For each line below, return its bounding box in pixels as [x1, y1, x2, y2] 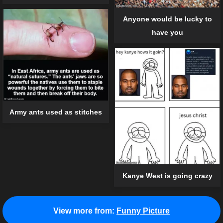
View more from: [53, 207, 114, 216]
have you [151, 28, 183, 36]
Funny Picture [116, 207, 170, 216]
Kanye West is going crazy [122, 171, 213, 180]
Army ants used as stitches [9, 108, 102, 116]
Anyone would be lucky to [122, 14, 212, 23]
